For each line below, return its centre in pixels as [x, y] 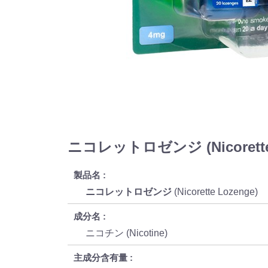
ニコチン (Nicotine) [129, 233]
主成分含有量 [100, 257]
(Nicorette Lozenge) [217, 191]
